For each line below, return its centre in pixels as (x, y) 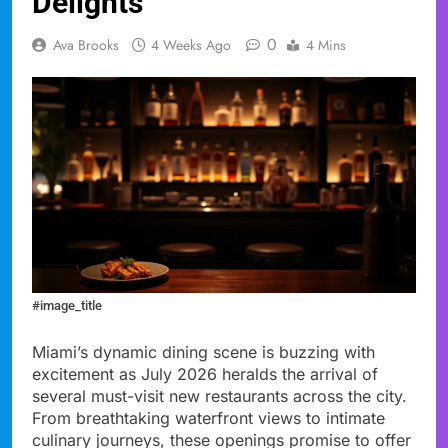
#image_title (67, 305)
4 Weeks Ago (191, 44)
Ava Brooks (86, 44)
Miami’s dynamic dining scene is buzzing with (203, 351)
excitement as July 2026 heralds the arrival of (205, 373)
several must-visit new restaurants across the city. (219, 395)
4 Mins (326, 44)
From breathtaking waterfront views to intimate (208, 417)
